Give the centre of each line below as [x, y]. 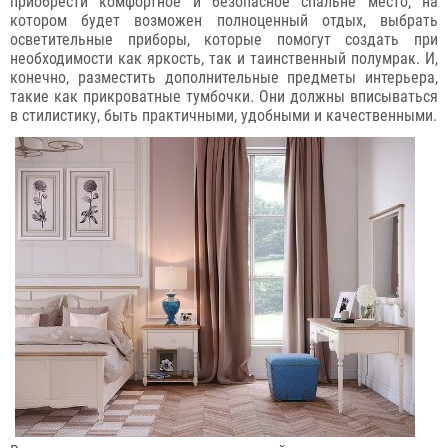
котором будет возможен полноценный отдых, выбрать [224, 20]
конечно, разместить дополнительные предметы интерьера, [224, 77]
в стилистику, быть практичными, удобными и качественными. [223, 115]
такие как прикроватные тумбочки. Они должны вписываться [224, 96]
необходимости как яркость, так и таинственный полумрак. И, [224, 58]
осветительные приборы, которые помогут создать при [224, 39]
